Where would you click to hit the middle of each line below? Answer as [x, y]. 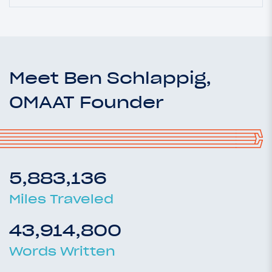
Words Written [62, 251]
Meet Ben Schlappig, [110, 77]
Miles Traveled [61, 199]
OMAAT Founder [87, 102]
